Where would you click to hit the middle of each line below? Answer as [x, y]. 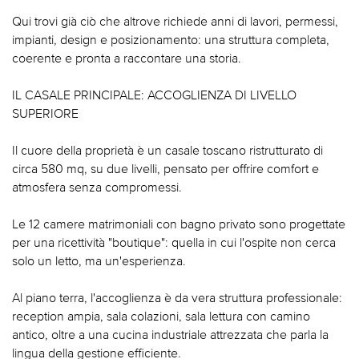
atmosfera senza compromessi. [97, 187]
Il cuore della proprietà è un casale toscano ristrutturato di [167, 150]
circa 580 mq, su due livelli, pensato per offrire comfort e [165, 169]
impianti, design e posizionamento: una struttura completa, [171, 40]
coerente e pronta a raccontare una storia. [127, 58]
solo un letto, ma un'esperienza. [99, 261]
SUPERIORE [45, 113]
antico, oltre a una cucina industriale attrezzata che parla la [170, 335]
